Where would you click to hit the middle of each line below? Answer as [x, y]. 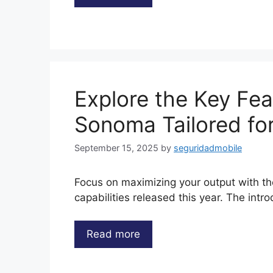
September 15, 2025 [116, 147]
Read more [113, 234]
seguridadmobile [208, 147]
